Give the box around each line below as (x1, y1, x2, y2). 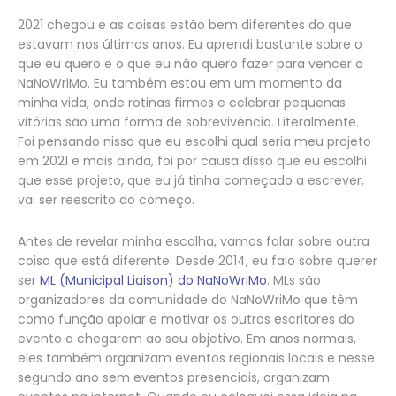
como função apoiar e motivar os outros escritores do (18, 310, 354, 329)
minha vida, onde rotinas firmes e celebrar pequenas (18, 94, 346, 112)
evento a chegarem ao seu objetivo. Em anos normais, (18, 330, 356, 348)
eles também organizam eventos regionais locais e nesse (18, 349, 375, 368)
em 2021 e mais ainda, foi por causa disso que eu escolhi (18, 152, 367, 171)
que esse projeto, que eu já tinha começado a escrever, (18, 171, 364, 190)
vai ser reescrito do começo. (18, 191, 194, 209)
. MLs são (267, 271, 321, 290)
